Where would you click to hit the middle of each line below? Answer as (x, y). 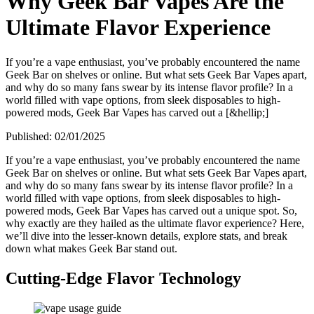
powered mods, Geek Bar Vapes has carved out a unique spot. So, (151, 210)
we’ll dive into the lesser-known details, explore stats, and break (146, 235)
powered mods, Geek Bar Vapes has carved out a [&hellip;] (137, 112)
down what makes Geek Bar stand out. (91, 248)
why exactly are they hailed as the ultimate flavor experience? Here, (155, 223)
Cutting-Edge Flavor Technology (123, 278)
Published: (30, 136)
